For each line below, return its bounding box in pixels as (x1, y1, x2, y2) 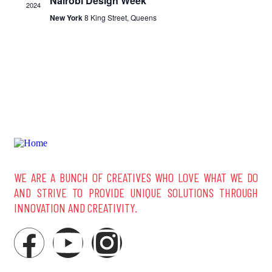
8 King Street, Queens (84, 12, 157, 22)
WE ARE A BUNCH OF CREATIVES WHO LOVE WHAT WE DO (14, 169, 258, 185)
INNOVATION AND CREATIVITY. (14, 200, 137, 215)
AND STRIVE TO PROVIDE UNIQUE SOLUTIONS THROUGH (14, 185, 258, 200)
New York (49, 12, 84, 23)
